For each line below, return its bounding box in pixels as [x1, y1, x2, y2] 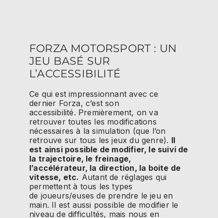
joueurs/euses [40, 191, 94, 201]
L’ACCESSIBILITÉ [29, 67, 121, 80]
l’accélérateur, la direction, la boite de [29, 163, 181, 173]
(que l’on [132, 126, 166, 136]
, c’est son [80, 98, 119, 109]
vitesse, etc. [29, 172, 79, 182]
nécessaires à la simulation [29, 126, 133, 136]
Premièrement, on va [75, 108, 158, 118]
